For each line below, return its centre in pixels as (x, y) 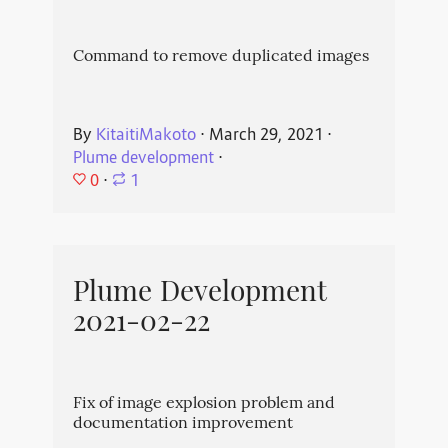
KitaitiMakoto (145, 136)
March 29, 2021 (265, 136)
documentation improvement (182, 425)
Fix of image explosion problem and (203, 405)
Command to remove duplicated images (220, 58)
